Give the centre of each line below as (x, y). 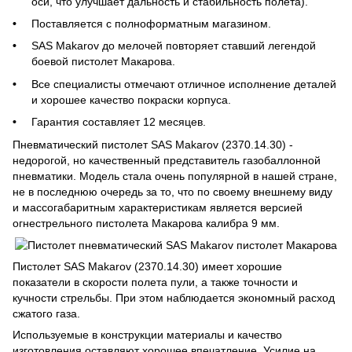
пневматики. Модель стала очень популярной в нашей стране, (175, 176)
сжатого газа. (46, 313)
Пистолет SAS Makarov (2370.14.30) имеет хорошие (147, 266)
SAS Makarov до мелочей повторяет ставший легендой (174, 46)
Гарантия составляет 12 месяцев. (119, 122)
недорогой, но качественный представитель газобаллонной (167, 160)
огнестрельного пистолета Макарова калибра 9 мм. (146, 223)
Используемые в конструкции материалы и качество (147, 334)
